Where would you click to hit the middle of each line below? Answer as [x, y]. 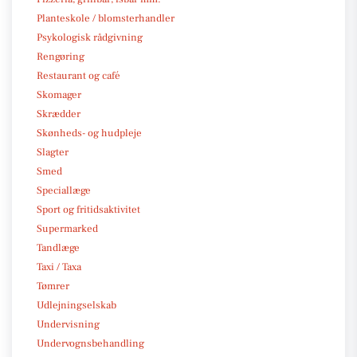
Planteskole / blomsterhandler [106, 18]
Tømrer [53, 286]
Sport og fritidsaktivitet [88, 209]
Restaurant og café [78, 75]
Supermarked [67, 228]
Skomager [59, 94]
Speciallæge [64, 190]
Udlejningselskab [76, 305]
